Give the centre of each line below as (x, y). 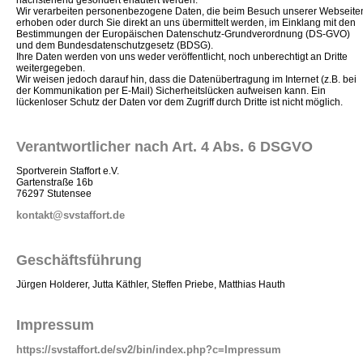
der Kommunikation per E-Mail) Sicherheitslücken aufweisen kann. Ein (171, 91)
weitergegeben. (51, 68)
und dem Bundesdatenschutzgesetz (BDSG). (115, 46)
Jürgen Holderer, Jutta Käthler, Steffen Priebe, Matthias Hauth (151, 285)
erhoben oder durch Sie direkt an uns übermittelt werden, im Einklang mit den (186, 23)
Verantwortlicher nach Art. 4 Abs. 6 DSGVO (164, 147)
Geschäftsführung (79, 261)
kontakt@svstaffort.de (70, 216)
